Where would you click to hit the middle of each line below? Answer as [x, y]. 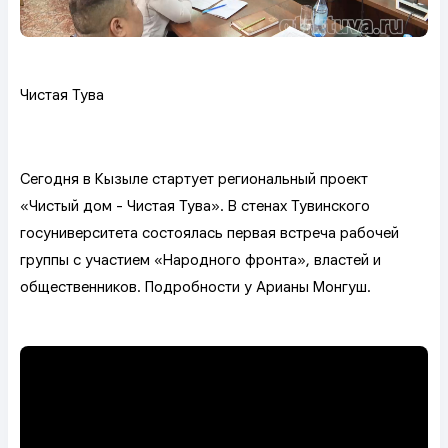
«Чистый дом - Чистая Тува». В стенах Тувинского [195, 206]
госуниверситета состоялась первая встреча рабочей [209, 233]
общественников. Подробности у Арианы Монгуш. [195, 287]
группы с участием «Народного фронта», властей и [200, 260]
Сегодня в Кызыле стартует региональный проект [194, 179]
